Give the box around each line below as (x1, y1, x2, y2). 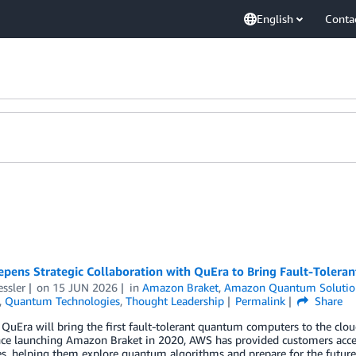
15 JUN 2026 (52, 281, 118, 294)
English (257, 12, 293, 25)
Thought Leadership (125, 294, 224, 308)
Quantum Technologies (4, 294, 120, 308)
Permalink (235, 294, 286, 308)
